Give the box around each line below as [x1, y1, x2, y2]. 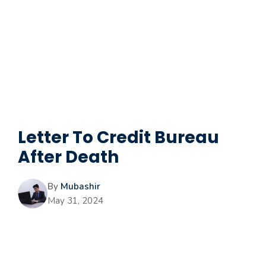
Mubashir [61, 180, 100, 192]
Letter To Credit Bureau [18, 126, 219, 149]
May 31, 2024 [47, 195, 103, 207]
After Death [18, 145, 119, 169]
